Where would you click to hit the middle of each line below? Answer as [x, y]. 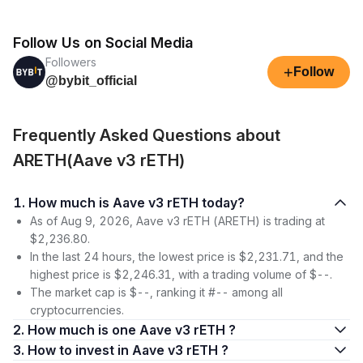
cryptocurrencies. [77, 310]
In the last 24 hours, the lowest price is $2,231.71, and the [187, 256]
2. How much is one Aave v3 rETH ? [132, 330]
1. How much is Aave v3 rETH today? [137, 203]
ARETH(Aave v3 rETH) [99, 160]
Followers [71, 62]
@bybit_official [91, 81]
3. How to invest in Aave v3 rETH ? [128, 350]
